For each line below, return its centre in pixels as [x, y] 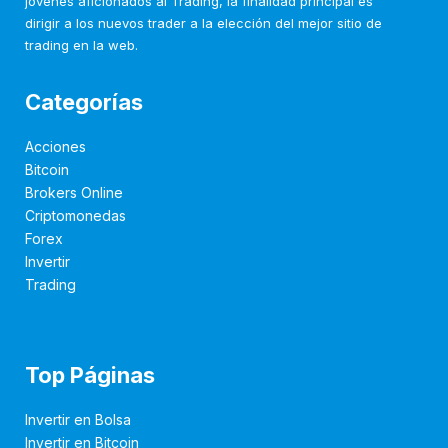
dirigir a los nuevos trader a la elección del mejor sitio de [203, 23]
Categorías [84, 101]
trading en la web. [81, 45]
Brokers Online [74, 192]
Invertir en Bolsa [78, 419]
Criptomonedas [75, 215]
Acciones [55, 146]
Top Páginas [90, 374]
